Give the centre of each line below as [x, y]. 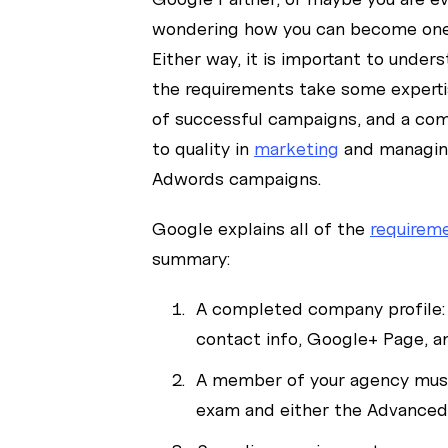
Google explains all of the [261, 229]
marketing [296, 149]
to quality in [203, 149]
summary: [191, 259]
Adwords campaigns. [236, 179]
